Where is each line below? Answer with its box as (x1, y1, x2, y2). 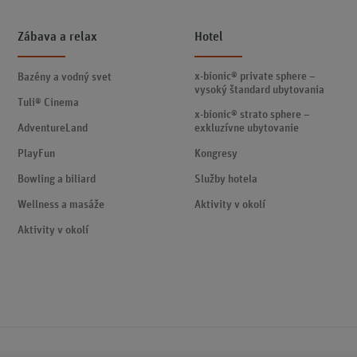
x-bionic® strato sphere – (194, 109, 311, 120)
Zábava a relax (18, 30, 98, 43)
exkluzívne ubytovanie (194, 123, 300, 134)
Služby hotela (194, 174, 258, 185)
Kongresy (194, 148, 238, 159)
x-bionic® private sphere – (194, 71, 316, 82)
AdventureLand (18, 123, 88, 134)
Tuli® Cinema (18, 97, 80, 108)
